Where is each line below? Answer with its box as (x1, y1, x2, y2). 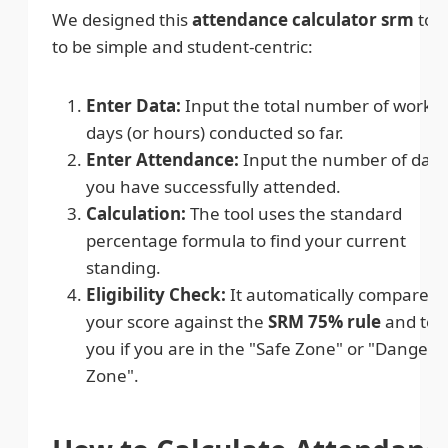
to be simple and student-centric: (52, 34, 313, 58)
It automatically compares (226, 282, 437, 306)
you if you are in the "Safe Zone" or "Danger (86, 336, 435, 360)
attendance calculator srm (192, 7, 414, 31)
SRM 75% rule (268, 309, 381, 333)
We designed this (52, 7, 192, 31)
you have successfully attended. (86, 174, 341, 198)
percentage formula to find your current (86, 228, 406, 252)
